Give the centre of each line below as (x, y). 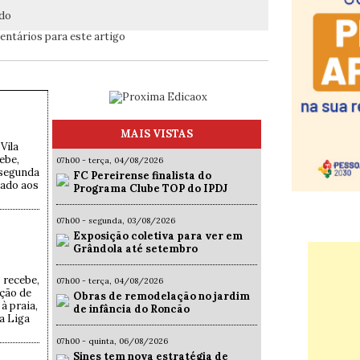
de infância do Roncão (131, 309)
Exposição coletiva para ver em (158, 236)
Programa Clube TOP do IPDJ (150, 189)
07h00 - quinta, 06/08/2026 (112, 342)
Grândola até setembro (135, 249)
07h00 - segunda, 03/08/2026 (116, 221)
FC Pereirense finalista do (142, 176)
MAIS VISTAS (157, 134)
